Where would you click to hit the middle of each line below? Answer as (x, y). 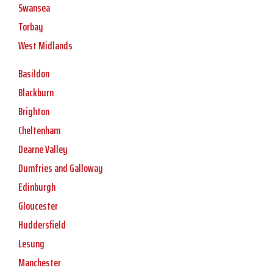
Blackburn (36, 93)
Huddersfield (42, 225)
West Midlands (45, 46)
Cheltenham (39, 131)
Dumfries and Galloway (61, 168)
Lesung (31, 244)
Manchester (40, 263)
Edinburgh (37, 187)
